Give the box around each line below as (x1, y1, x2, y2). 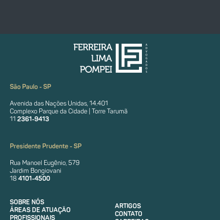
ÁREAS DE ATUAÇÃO (10, 206, 71, 214)
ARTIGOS (115, 202, 141, 210)
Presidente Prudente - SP (10, 142, 82, 150)
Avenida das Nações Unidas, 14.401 (10, 99, 108, 107)
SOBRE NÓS (10, 198, 44, 206)
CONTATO (115, 210, 142, 218)
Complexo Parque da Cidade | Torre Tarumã (10, 107, 128, 115)
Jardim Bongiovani (10, 166, 61, 174)
